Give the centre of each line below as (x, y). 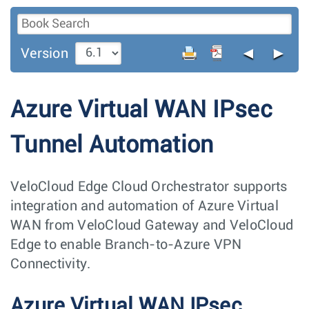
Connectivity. (51, 264)
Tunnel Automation (112, 145)
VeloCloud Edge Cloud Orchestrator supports (149, 187)
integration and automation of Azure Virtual (144, 206)
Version (44, 53)
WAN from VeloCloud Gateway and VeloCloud (152, 225)
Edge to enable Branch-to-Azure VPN (126, 245)
